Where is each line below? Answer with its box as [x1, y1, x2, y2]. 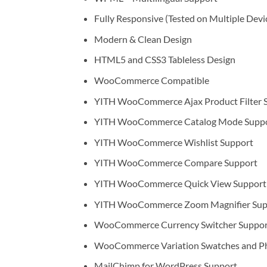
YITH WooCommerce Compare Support [94, 157, 257, 169]
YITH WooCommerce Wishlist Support [94, 136, 253, 148]
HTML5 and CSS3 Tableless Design [94, 54, 235, 66]
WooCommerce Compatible [94, 74, 209, 86]
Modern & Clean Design [94, 33, 192, 45]
